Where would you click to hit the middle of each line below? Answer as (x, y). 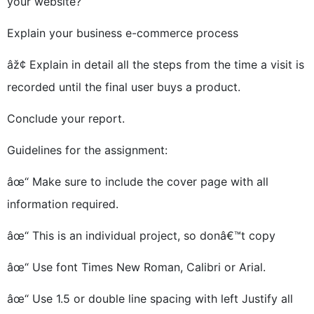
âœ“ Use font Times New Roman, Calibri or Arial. (136, 267)
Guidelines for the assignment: (87, 150)
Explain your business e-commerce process (123, 33)
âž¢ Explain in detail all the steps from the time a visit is (156, 64)
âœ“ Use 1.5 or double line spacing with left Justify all (150, 299)
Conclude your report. (66, 118)
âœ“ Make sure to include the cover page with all (138, 182)
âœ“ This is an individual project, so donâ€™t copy (141, 235)
